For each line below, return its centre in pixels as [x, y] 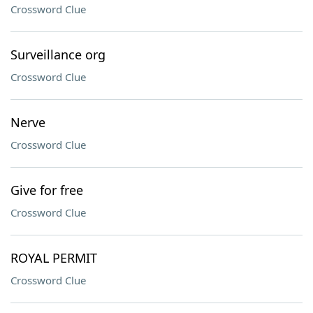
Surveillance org [58, 54]
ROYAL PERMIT [54, 258]
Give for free [47, 190]
